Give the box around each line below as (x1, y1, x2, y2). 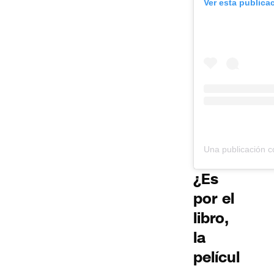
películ (193, 247, 240, 268)
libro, (193, 208, 229, 229)
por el (193, 188, 234, 210)
